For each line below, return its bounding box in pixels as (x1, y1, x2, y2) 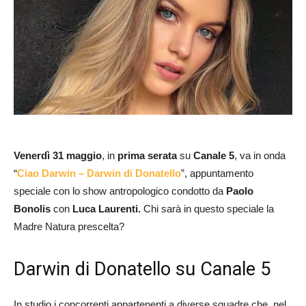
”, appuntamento (181, 167, 253, 179)
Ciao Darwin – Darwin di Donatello (17, 167, 181, 179)
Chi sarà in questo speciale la (141, 202, 274, 214)
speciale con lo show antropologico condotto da (14, 184, 226, 197)
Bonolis (14, 202, 51, 214)
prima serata (117, 149, 177, 161)
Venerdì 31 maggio (14, 149, 102, 161)
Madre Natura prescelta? (14, 220, 124, 232)
